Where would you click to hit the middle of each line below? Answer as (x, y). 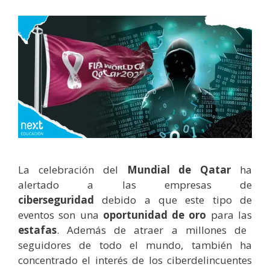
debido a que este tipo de (173, 199)
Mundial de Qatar (179, 169)
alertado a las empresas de (135, 184)
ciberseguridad (56, 199)
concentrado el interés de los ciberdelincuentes (135, 260)
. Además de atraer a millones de (152, 230)
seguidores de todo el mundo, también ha (135, 245)
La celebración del (73, 169)
